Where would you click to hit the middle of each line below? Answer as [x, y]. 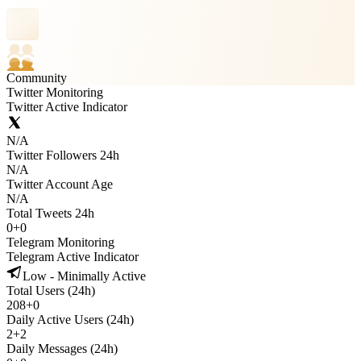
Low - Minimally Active [84, 276]
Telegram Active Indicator [73, 257]
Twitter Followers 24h [63, 155]
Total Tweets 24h [50, 213]
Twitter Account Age [60, 184]
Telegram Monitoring [60, 242]
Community [37, 78]
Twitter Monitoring [55, 92]
